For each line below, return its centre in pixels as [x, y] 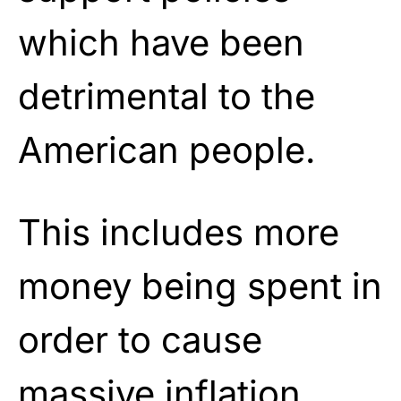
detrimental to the [166, 96]
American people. [167, 149]
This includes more [179, 232]
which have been [161, 42]
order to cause [140, 339]
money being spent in [200, 286]
